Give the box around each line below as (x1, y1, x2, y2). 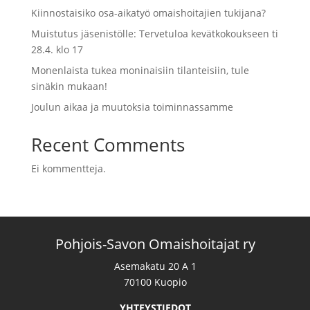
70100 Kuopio (123, 275, 187, 289)
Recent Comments (30, 132, 185, 158)
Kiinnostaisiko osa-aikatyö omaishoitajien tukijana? (30, 6, 266, 20)
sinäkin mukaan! (30, 80, 107, 93)
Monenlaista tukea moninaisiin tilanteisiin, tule (30, 64, 249, 77)
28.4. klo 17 (30, 43, 83, 57)
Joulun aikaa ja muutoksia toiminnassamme (30, 100, 233, 114)
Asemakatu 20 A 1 (113, 259, 197, 273)
